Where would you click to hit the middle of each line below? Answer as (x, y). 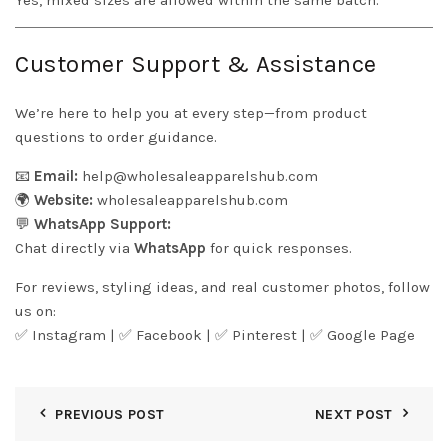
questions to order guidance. (116, 137)
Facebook (169, 335)
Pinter (253, 335)
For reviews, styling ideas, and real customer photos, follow (222, 287)
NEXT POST (353, 415)
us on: (35, 311)
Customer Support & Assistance (196, 64)
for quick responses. (279, 248)
